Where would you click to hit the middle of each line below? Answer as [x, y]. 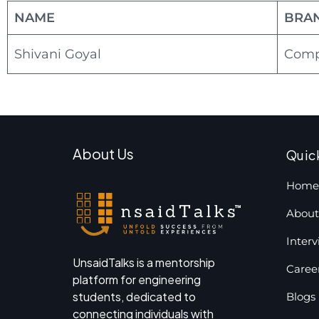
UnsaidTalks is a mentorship [144, 262]
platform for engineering [137, 279]
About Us [103, 153]
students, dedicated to [134, 296]
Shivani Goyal [58, 54]
